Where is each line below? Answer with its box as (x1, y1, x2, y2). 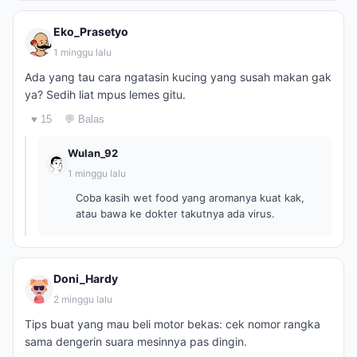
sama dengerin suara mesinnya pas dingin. (25, 335, 247, 348)
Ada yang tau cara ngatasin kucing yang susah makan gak (25, 70, 331, 84)
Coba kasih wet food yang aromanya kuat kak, (76, 191, 304, 204)
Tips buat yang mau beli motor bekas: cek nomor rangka (25, 317, 320, 331)
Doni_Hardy (53, 272, 118, 285)
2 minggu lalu (53, 293, 112, 305)
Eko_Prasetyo (53, 25, 128, 38)
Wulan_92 (68, 147, 118, 159)
